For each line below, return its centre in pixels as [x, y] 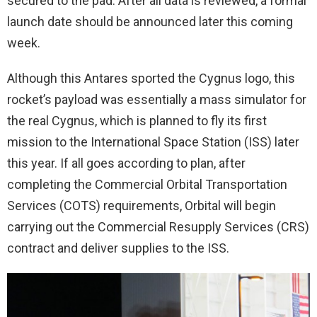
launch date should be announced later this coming [150, 22]
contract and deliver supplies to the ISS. [118, 248]
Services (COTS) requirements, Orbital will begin [142, 206]
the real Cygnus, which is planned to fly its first [137, 121]
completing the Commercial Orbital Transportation [147, 184]
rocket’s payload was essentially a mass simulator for [157, 99]
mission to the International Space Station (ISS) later [153, 142]
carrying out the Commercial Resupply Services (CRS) [158, 227]
